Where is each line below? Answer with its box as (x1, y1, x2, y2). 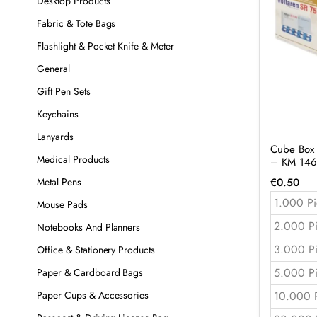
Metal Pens (37, 175, 81, 189)
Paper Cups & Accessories (37, 288, 149, 302)
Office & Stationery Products (37, 243, 156, 257)
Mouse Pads (37, 197, 88, 212)
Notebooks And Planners (37, 220, 141, 234)
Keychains (37, 107, 79, 121)
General (37, 62, 70, 76)
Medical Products (37, 152, 110, 166)
